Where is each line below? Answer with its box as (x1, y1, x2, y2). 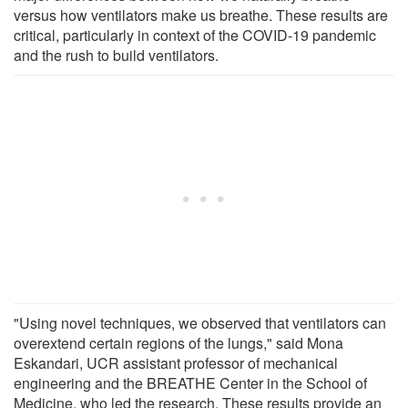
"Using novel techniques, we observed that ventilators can (14, 311, 386, 333)
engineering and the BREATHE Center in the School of (14, 372, 367, 393)
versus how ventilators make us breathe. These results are (14, 4, 388, 25)
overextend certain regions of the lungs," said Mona (14, 331, 343, 353)
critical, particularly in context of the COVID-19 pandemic (14, 24, 376, 46)
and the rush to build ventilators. (14, 44, 219, 66)
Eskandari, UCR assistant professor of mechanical (14, 352, 338, 373)
